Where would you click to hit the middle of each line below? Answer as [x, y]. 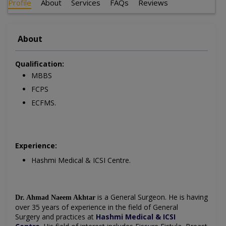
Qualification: [40, 64]
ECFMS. [44, 103]
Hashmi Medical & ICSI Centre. [81, 160]
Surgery [27, 217]
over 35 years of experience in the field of [84, 207]
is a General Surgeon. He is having [152, 197]
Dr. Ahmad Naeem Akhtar [55, 198]
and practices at [68, 217]
